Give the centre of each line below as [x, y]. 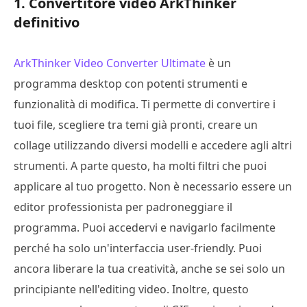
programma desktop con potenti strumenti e [131, 83]
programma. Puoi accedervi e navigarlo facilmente [145, 227]
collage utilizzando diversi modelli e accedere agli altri [153, 145]
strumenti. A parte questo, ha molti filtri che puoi [140, 165]
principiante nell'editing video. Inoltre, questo [131, 289]
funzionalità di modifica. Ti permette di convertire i [145, 104]
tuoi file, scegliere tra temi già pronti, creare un [136, 124]
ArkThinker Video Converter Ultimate [110, 63]
